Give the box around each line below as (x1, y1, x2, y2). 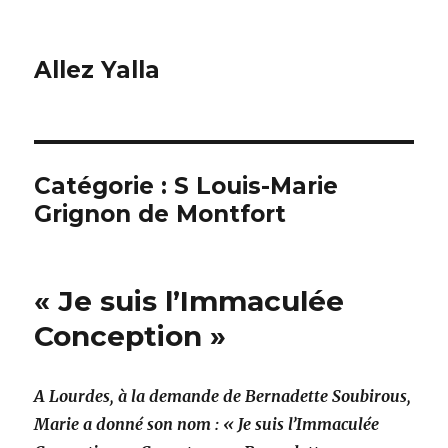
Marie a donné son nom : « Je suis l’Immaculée (34, 414, 380, 434)
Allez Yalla (34, 56, 161, 84)
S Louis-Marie (174, 172, 339, 200)
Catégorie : (34, 172, 175, 200)
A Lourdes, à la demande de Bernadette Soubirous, (34, 386, 412, 406)
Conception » (34, 319, 227, 353)
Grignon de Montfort (34, 200, 287, 228)
